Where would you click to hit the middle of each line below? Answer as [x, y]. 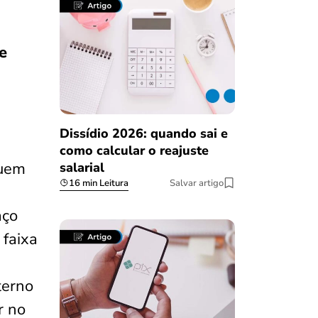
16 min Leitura [98, 183]
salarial [82, 167]
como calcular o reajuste [134, 150]
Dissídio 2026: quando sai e [143, 133]
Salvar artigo [197, 183]
